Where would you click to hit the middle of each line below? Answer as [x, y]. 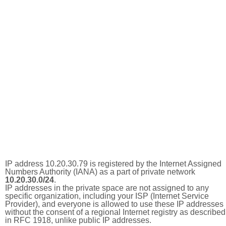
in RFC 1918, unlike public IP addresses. [78, 220]
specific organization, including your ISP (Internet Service [107, 196]
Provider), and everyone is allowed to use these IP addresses [114, 204]
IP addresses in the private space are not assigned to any [107, 188]
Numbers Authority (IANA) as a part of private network [100, 172]
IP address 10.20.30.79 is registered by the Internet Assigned [113, 164]
